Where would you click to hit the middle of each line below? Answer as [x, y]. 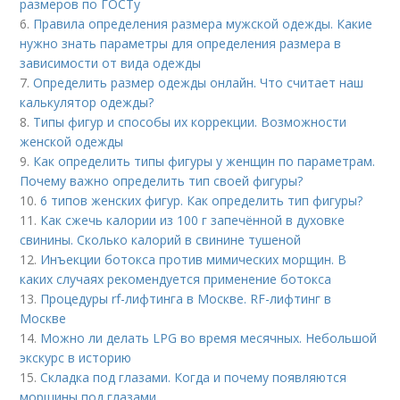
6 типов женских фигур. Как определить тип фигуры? [202, 200]
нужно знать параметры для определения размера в [181, 43]
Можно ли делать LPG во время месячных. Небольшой [209, 337]
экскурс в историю [76, 357]
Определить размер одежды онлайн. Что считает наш [199, 82]
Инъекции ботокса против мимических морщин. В [194, 259]
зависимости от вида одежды [111, 62]
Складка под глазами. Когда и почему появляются [194, 377]
